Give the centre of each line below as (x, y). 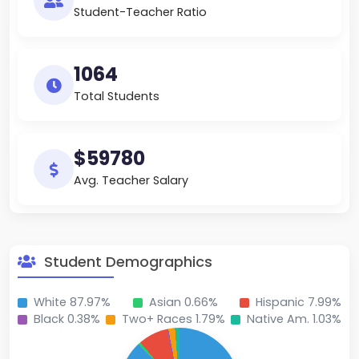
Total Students (117, 97)
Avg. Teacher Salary (131, 181)
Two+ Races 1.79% (173, 319)
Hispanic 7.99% (298, 303)
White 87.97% (72, 303)
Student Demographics (126, 262)
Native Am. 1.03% (294, 319)
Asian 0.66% (183, 303)
